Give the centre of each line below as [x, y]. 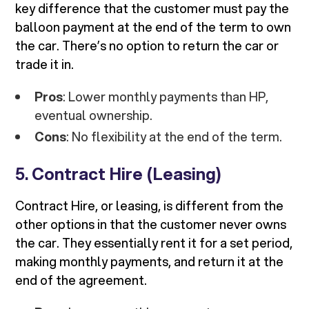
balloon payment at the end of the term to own [153, 27]
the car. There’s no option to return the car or [147, 46]
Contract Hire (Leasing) [127, 174]
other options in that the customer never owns [151, 225]
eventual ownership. [94, 116]
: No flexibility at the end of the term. [175, 137]
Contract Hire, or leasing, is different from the [150, 206]
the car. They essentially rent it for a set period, [154, 243]
